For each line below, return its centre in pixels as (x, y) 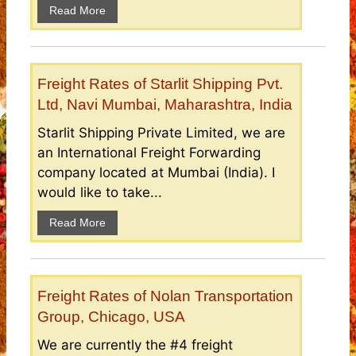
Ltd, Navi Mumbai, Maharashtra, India (165, 105)
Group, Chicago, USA (111, 317)
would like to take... (100, 193)
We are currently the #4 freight (135, 345)
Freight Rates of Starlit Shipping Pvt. (160, 84)
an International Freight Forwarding (149, 153)
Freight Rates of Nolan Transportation (165, 296)
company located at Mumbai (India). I (156, 173)
